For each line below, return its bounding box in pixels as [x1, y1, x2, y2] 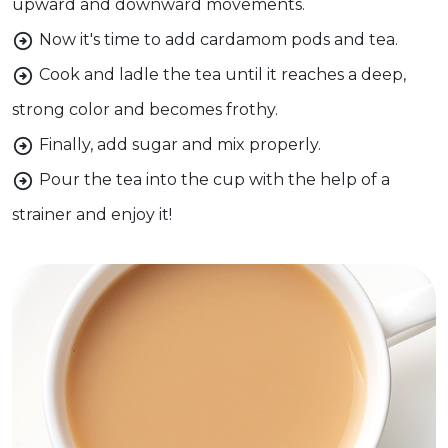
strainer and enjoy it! [12, 205, 172, 224]
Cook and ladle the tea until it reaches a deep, [39, 65, 406, 84]
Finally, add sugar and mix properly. [39, 135, 321, 154]
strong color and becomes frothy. [12, 100, 278, 119]
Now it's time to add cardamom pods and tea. [39, 30, 398, 49]
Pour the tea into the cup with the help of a [39, 170, 390, 189]
